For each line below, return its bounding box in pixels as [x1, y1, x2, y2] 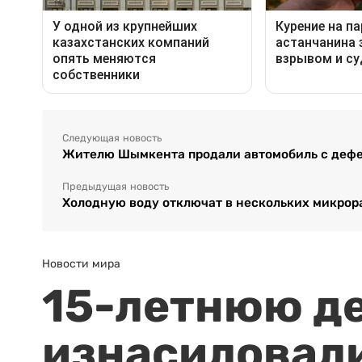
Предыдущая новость [62, 181, 169, 193]
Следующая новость [62, 133, 162, 145]
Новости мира [42, 257, 120, 271]
